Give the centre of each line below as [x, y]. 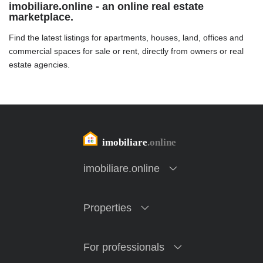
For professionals [124, 247]
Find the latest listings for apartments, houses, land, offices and [126, 38]
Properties [107, 208]
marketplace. [41, 17]
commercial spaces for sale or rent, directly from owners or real [126, 51]
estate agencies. [39, 65]
